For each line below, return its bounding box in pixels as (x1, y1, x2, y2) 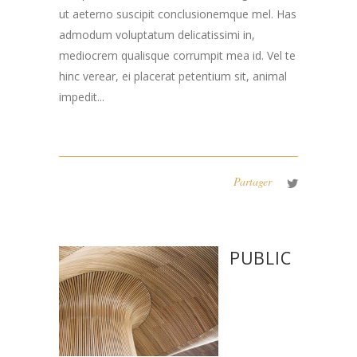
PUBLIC (230, 247, 292, 269)
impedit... (59, 89, 104, 105)
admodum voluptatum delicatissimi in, (59, 27, 255, 43)
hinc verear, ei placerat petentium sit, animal (59, 69, 287, 84)
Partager (233, 174, 272, 190)
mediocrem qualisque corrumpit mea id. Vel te (59, 48, 296, 64)
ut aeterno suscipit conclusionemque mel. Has (59, 6, 296, 22)
